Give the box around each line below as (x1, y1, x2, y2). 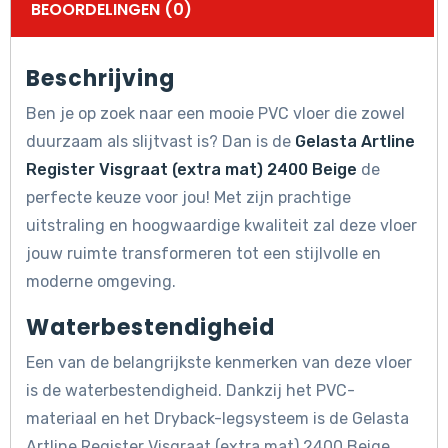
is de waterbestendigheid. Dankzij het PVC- (26, 381, 355, 401)
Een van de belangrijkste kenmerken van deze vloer (26, 353, 412, 373)
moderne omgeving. (26, 272, 176, 292)
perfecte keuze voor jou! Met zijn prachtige (26, 188, 351, 208)
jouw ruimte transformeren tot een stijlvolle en (26, 244, 381, 264)
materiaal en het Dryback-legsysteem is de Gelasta (26, 409, 409, 429)
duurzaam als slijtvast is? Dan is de (26, 132, 295, 152)
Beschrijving (26, 63, 175, 95)
